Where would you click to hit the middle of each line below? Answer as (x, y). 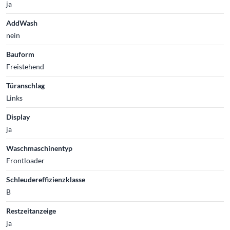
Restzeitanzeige (31, 210)
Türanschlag (25, 85)
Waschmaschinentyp (39, 148)
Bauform (20, 54)
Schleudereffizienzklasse (46, 179)
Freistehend (25, 66)
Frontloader (25, 160)
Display (18, 117)
